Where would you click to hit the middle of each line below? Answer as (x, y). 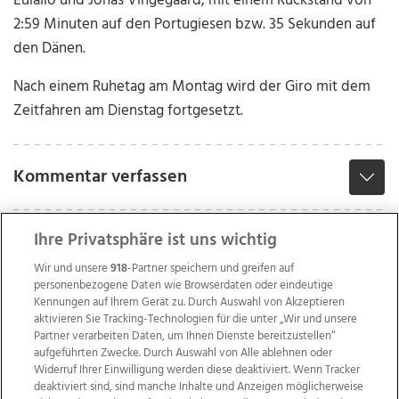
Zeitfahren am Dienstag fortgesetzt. (129, 111)
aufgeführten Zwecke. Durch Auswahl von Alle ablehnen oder (183, 353)
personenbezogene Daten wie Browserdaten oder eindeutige (184, 285)
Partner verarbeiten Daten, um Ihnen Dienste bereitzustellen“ (185, 336)
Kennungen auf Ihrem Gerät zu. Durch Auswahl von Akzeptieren (190, 302)
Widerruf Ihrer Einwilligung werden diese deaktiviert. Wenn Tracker (197, 370)
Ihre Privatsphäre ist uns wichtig (156, 240)
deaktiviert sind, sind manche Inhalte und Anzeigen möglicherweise (199, 387)
